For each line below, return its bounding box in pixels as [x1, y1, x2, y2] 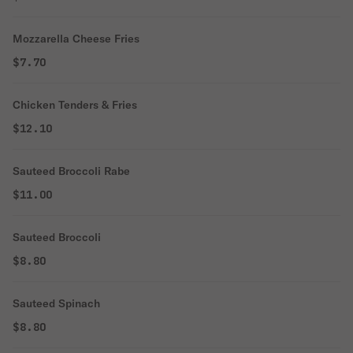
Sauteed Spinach [13, 296, 100, 310]
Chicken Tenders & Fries [13, 98, 137, 112]
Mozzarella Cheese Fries [13, 32, 139, 46]
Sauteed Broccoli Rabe [13, 164, 130, 178]
